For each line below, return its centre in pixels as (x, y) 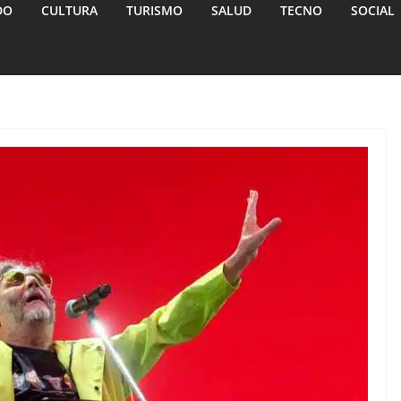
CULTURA (69, 11)
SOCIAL (373, 11)
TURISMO (154, 11)
